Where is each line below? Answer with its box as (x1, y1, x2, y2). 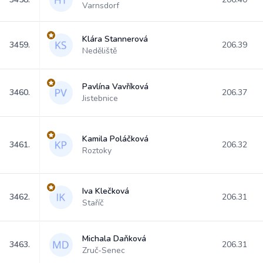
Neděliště (82, 45, 117, 56)
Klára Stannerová (82, 33, 148, 45)
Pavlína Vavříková (82, 81, 149, 92)
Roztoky (82, 145, 112, 156)
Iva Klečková (82, 186, 129, 197)
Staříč (82, 197, 103, 208)
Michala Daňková (82, 233, 146, 244)
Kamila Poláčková (82, 133, 149, 144)
